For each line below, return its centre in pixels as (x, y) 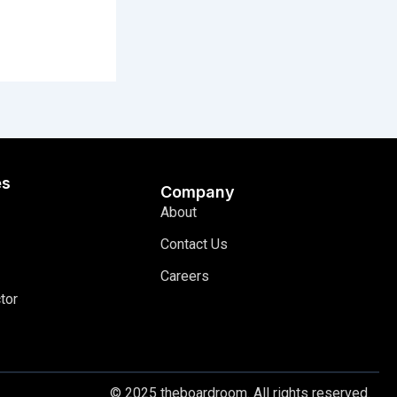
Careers (185, 276)
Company (198, 192)
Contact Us (195, 245)
